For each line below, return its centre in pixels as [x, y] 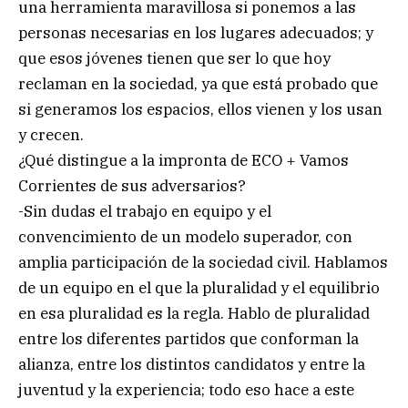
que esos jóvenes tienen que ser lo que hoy [174, 59]
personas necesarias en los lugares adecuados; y [196, 33]
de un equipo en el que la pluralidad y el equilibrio [199, 288]
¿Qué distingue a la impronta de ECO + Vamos [184, 161]
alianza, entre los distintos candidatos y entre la [192, 365]
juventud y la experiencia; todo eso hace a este [186, 390]
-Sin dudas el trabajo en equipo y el [145, 212]
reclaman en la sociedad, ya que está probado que [198, 84]
